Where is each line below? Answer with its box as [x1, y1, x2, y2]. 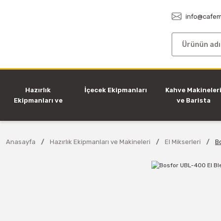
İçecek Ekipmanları [84, 86, 147, 94]
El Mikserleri [165, 138, 201, 146]
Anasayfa [6, 138, 36, 146]
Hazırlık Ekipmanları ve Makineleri [50, 138, 150, 146]
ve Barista [176, 97, 211, 104]
